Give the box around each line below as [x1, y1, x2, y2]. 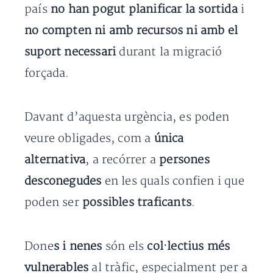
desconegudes [24, 174, 105, 189]
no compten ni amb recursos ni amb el [24, 24, 238, 38]
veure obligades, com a [24, 132, 154, 146]
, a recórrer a [85, 153, 160, 168]
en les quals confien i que [104, 174, 244, 189]
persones [159, 153, 210, 168]
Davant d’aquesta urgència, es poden [24, 110, 230, 125]
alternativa [24, 153, 86, 168]
